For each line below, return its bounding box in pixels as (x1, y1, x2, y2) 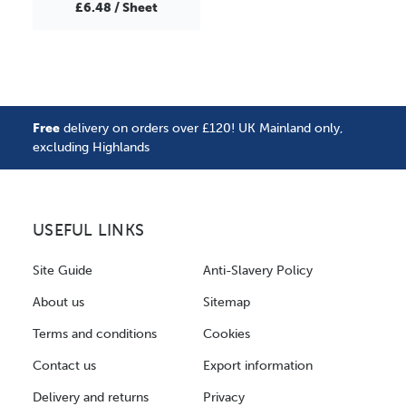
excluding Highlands (33, 139, 150, 155)
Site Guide (33, 262, 92, 278)
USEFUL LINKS (33, 220, 144, 240)
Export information (203, 357, 313, 373)
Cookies (203, 325, 250, 342)
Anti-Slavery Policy (203, 262, 313, 278)
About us (33, 294, 84, 310)
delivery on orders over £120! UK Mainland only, (60, 120, 343, 136)
